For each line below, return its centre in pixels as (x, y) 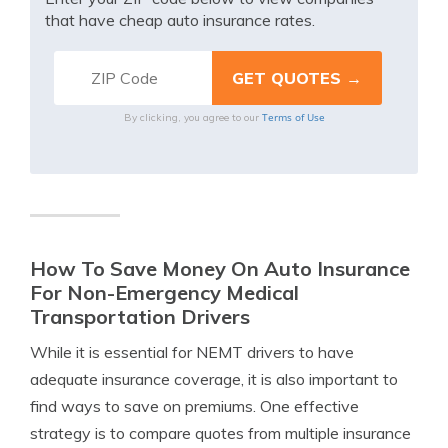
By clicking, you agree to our (192, 117)
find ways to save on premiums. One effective (194, 406)
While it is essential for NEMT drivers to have (192, 352)
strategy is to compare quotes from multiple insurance (220, 433)
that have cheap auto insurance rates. (180, 20)
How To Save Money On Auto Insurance (220, 268)
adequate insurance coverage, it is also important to (214, 379)
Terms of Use (293, 117)
